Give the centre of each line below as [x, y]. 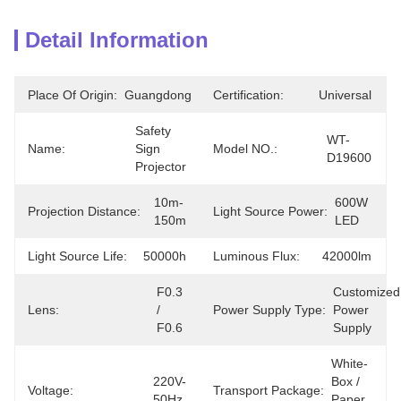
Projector [161, 166]
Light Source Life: [77, 256]
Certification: [248, 95]
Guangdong [158, 95]
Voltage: [51, 390]
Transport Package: [269, 390]
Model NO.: [245, 149]
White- [350, 363]
